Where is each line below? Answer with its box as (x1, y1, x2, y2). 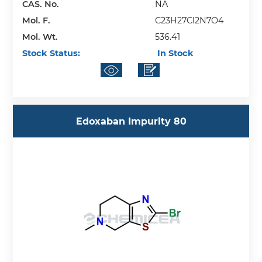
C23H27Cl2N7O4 (155, 15, 225, 26)
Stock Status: (22, 47, 81, 58)
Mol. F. (22, 15, 51, 26)
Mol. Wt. (22, 31, 58, 42)
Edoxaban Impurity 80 (75, 115, 187, 127)
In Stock (155, 47, 194, 58)
